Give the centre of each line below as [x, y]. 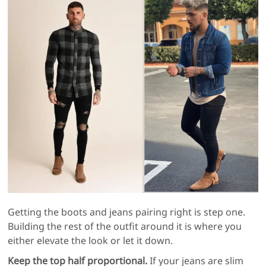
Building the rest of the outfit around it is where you [125, 227]
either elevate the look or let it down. [91, 241]
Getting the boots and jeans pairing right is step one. [127, 212]
